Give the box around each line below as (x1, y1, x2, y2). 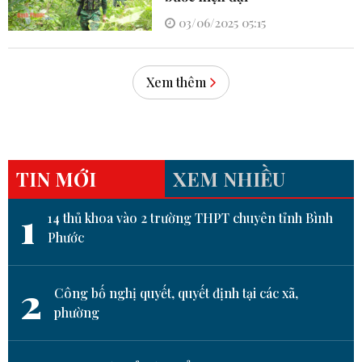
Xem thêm (146, 73, 206, 90)
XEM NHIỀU (173, 165, 285, 192)
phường (54, 303, 99, 321)
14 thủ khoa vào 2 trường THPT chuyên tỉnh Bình (48, 208, 333, 226)
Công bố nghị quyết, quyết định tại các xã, (54, 284, 298, 301)
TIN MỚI (16, 165, 96, 192)
